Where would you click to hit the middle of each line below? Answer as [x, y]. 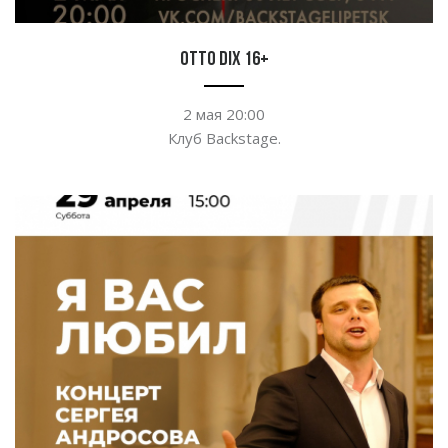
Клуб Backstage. [224, 138]
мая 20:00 [230, 114]
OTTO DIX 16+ [224, 60]
